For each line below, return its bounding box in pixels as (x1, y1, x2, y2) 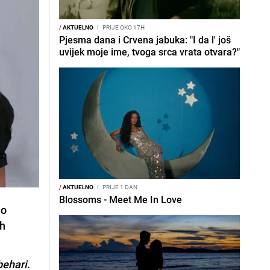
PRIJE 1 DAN (101, 183, 137, 191)
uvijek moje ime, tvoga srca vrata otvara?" (59, 45, 240, 58)
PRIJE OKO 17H (101, 23, 145, 31)
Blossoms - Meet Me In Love (59, 193, 182, 206)
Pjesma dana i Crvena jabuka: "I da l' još (59, 33, 231, 46)
